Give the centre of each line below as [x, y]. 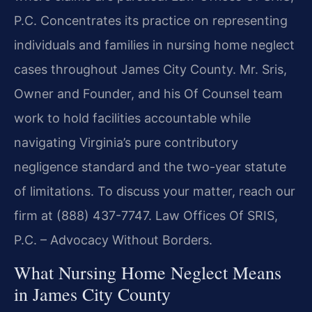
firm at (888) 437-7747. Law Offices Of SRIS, [146, 215]
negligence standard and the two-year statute [150, 166]
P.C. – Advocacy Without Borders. [113, 240]
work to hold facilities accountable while [132, 118]
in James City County [92, 294]
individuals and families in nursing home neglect [154, 45]
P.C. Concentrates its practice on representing [151, 20]
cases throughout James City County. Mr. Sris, [150, 69]
